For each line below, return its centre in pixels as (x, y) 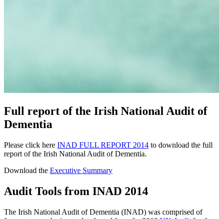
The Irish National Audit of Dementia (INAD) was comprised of (103, 212)
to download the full (181, 145)
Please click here (31, 145)
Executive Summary (81, 170)
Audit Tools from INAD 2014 (76, 191)
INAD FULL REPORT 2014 (103, 145)
